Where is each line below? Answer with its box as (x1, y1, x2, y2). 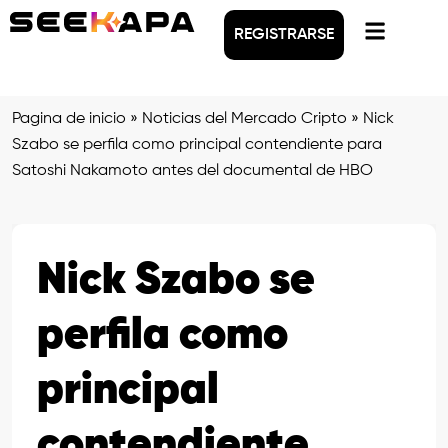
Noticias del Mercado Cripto (142, 111, 347, 127)
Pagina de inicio (12, 111, 126, 127)
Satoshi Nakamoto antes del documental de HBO (12, 163, 373, 179)
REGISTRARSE (234, 27, 334, 43)
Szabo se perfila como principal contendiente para (12, 137, 382, 153)
